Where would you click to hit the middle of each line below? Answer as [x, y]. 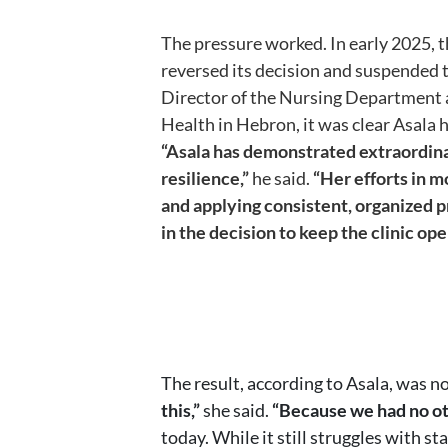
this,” [180, 409]
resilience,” [205, 177]
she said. [236, 409]
